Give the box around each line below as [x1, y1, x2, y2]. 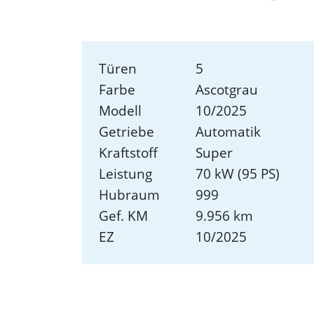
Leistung [99, 164, 152, 184]
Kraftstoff [99, 143, 158, 163]
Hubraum [99, 185, 160, 205]
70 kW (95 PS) [196, 164, 280, 184]
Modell [99, 101, 142, 121]
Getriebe [99, 122, 154, 142]
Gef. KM [99, 206, 148, 226]
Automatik [196, 122, 261, 142]
